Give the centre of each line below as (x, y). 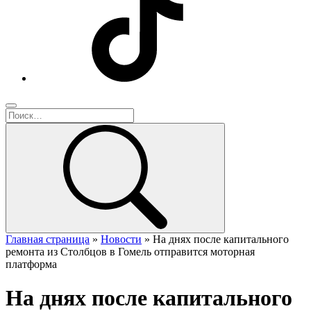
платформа (31, 264)
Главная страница (48, 239)
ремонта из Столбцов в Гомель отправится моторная (130, 252)
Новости (121, 239)
